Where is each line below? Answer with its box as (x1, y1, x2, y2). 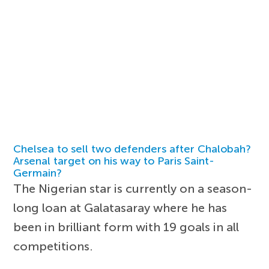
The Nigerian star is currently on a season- (13, 181, 253, 196)
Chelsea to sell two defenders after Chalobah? (13, 142, 252, 156)
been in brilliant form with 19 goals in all (13, 219, 240, 234)
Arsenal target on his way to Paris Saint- (13, 154, 215, 168)
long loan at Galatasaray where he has (13, 200, 228, 215)
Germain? (13, 166, 62, 180)
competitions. (13, 238, 94, 253)
